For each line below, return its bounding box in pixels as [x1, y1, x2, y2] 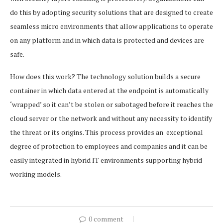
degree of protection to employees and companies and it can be [10, 141, 208, 151]
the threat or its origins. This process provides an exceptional [10, 127, 203, 137]
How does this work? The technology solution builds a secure [10, 71, 201, 81]
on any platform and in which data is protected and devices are [10, 35, 204, 45]
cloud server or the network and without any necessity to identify [10, 113, 212, 123]
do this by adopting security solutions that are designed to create [10, 7, 213, 17]
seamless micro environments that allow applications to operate [10, 21, 213, 31]
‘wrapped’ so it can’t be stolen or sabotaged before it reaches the [10, 99, 213, 109]
